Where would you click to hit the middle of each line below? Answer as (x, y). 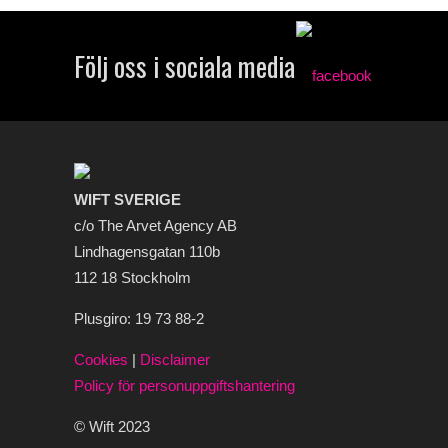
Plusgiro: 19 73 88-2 (139, 318)
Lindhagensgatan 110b (147, 251)
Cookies (103, 359)
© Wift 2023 (112, 426)
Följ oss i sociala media (184, 66)
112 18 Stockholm (132, 277)
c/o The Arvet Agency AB (155, 225)
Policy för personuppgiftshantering (184, 385)
